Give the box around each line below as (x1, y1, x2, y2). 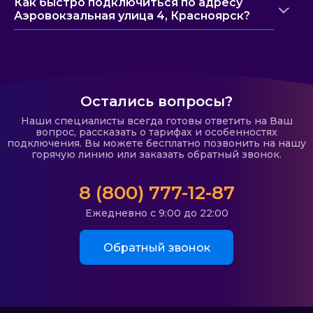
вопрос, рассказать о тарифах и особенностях (36, 126, 277, 138)
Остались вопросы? (80, 93, 233, 110)
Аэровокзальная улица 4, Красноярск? (14, 9, 250, 22)
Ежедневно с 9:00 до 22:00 (85, 207, 228, 219)
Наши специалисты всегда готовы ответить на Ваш (20, 115, 293, 127)
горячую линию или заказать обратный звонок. (31, 148, 282, 161)
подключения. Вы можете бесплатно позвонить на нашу (7, 137, 306, 150)
